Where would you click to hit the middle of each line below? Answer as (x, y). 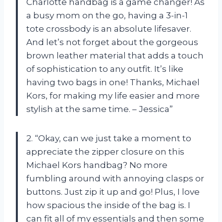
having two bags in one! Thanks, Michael (113, 82)
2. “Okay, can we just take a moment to (109, 138)
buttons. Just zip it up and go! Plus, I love (113, 192)
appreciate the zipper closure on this (105, 151)
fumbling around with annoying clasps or (115, 178)
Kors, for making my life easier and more (113, 95)
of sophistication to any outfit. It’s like (105, 69)
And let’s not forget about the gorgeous (112, 42)
